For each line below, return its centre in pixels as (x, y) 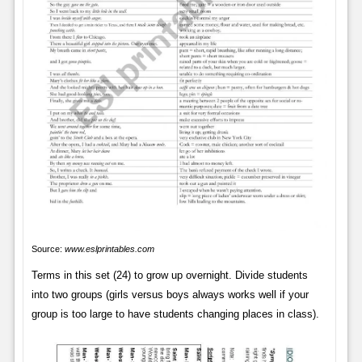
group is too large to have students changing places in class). (175, 314)
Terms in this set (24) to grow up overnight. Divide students (169, 275)
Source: (48, 248)
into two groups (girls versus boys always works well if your (170, 294)
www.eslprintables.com (109, 248)
